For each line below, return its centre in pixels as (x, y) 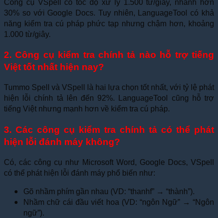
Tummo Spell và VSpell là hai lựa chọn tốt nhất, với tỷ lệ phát (109, 88)
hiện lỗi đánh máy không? (62, 142)
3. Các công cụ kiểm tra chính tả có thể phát (109, 129)
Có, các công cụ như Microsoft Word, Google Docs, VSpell (109, 162)
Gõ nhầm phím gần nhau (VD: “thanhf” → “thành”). (109, 191)
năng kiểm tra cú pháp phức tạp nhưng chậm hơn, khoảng (109, 23)
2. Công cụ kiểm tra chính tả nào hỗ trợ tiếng (109, 55)
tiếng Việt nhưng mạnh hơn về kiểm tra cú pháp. (87, 109)
